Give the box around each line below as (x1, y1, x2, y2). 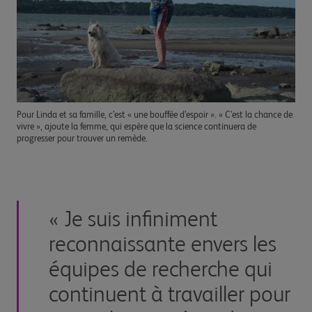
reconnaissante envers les (49, 234, 276, 257)
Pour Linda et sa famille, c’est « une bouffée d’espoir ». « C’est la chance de (17, 111, 292, 120)
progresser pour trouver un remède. (17, 134, 148, 144)
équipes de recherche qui (49, 259, 272, 282)
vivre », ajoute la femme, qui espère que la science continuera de (17, 123, 256, 132)
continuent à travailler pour (49, 284, 290, 307)
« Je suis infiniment (49, 209, 217, 232)
